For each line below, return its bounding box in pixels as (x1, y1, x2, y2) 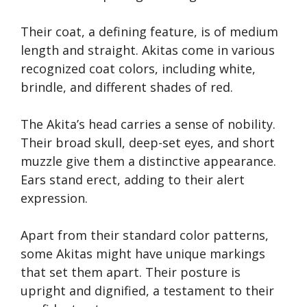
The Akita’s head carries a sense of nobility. (21, 116, 275, 133)
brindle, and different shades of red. (21, 79, 233, 96)
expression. (21, 190, 88, 207)
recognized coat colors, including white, (21, 60, 256, 77)
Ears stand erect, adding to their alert (21, 171, 245, 188)
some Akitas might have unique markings (21, 245, 265, 262)
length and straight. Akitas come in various (21, 42, 275, 59)
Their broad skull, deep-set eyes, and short (21, 134, 275, 151)
